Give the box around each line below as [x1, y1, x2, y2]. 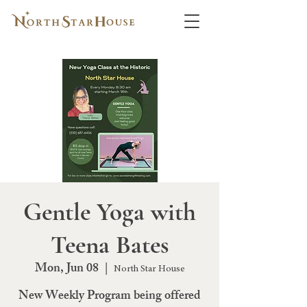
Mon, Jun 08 [34, 258, 99, 280]
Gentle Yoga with [23, 197, 196, 228]
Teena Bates [51, 230, 169, 260]
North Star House [113, 265, 185, 274]
